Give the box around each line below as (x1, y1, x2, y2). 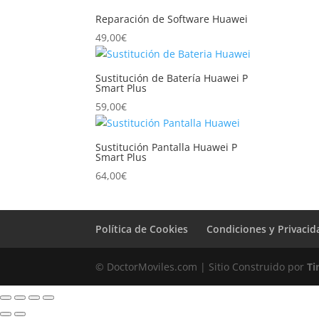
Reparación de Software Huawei (95, 12, 249, 26)
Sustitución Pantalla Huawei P (95, 140, 238, 154)
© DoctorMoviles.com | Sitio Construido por (95, 260, 308, 273)
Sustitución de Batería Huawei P (95, 71, 249, 85)
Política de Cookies (95, 222, 189, 236)
